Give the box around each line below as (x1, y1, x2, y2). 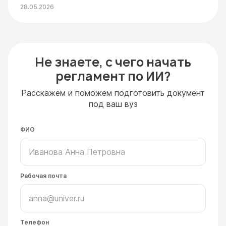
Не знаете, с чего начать (35, 53, 191, 71)
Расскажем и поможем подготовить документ (21, 88, 205, 98)
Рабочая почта (20, 172, 67, 180)
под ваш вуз (88, 99, 138, 109)
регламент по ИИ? (55, 68, 171, 85)
